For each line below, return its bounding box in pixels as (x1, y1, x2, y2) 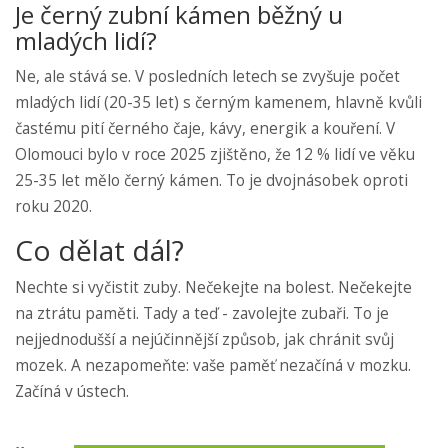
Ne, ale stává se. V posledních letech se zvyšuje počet (15, 65, 400, 87)
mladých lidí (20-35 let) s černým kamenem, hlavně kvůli (15, 91, 422, 113)
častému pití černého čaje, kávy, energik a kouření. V (15, 117, 395, 139)
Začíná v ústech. (15, 380, 129, 402)
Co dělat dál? (15, 230, 184, 269)
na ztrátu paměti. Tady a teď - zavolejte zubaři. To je (15, 302, 389, 324)
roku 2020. (15, 195, 92, 217)
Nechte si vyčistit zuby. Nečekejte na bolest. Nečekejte (15, 276, 412, 298)
